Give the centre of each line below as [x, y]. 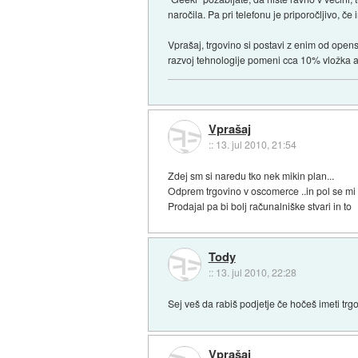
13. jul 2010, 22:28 [256, 272]
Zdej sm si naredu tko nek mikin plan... [251, 175]
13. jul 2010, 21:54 [256, 144]
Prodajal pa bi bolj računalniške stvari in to [260, 205]
